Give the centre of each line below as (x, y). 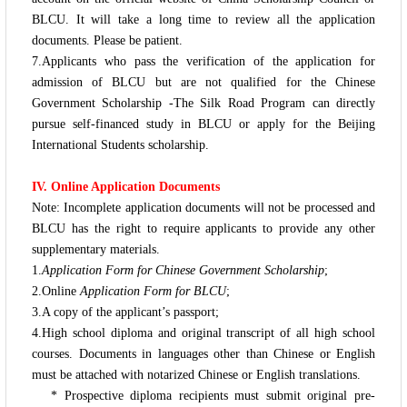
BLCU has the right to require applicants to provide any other (203, 228)
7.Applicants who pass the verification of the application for (203, 61)
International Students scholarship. (120, 144)
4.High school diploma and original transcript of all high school (203, 333)
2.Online (56, 291)
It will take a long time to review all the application (222, 19)
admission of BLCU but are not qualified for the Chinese (203, 82)
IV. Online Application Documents (126, 186)
